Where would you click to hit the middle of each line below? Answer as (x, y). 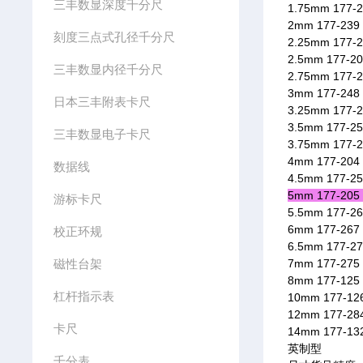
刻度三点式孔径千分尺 (114, 37)
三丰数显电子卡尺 (102, 134)
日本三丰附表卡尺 (102, 102)
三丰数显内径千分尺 (108, 69)
